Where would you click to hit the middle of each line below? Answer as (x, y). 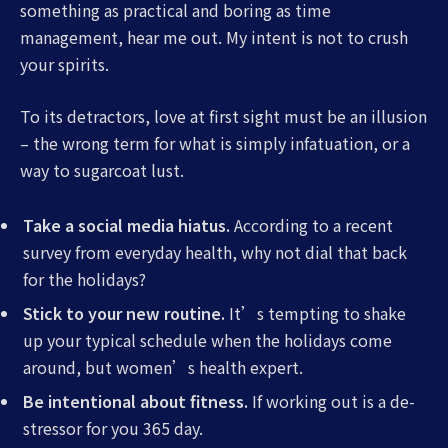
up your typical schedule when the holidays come (207, 340)
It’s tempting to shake (315, 313)
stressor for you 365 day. (113, 428)
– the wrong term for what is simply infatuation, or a (215, 142)
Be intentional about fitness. (135, 401)
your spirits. (64, 63)
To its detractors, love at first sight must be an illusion (223, 115)
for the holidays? (84, 279)
